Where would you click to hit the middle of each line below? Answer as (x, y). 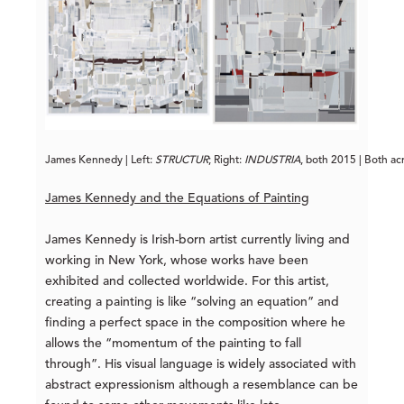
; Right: (226, 160)
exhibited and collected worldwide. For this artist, (187, 281)
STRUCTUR (182, 160)
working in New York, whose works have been (177, 260)
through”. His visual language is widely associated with (201, 364)
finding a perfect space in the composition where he (195, 322)
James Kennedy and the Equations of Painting (177, 198)
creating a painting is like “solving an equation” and (192, 302)
